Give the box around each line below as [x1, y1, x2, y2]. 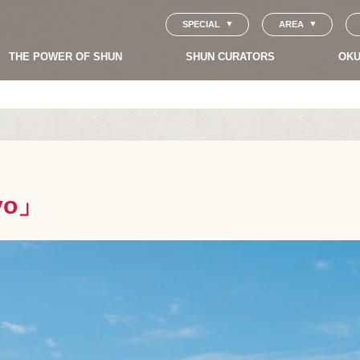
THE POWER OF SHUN [9, 50, 122, 63]
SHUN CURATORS [186, 50, 275, 63]
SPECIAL [182, 18, 220, 29]
